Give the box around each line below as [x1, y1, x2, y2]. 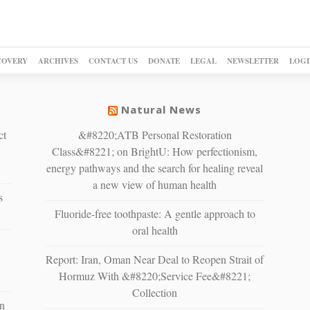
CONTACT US [88, 55, 138, 66]
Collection [132, 284, 178, 300]
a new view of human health [93, 176, 217, 192]
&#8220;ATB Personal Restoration [77, 127, 232, 142]
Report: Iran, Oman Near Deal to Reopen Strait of [46, 251, 264, 266]
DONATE [147, 55, 180, 66]
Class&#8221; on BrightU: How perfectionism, [52, 143, 258, 158]
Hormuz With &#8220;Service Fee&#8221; [59, 268, 251, 283]
